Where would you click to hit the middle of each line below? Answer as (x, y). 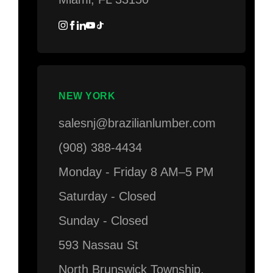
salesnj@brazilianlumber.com (137, 123)
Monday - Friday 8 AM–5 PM (136, 172)
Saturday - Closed (108, 197)
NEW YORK (87, 96)
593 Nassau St (99, 245)
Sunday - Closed (104, 221)
